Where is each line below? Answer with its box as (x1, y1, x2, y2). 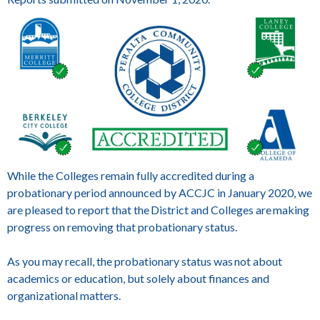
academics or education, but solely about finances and (7, 271, 269, 285)
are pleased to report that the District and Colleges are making (7, 202, 309, 216)
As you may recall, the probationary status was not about (7, 254, 282, 268)
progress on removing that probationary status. (7, 219, 242, 234)
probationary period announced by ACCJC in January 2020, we (7, 185, 312, 199)
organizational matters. (7, 288, 124, 302)
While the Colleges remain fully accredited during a (7, 168, 254, 182)
